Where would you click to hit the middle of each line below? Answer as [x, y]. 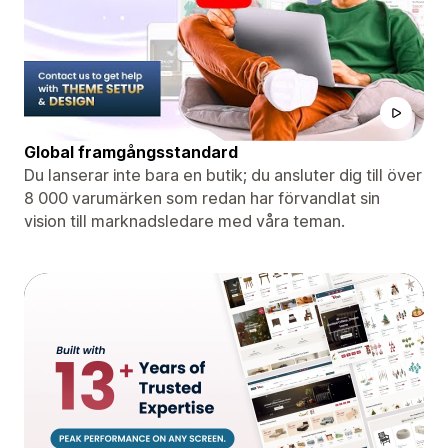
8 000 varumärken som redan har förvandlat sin [202, 197]
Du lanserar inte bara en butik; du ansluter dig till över [223, 174]
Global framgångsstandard [131, 151]
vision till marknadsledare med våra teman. [184, 220]
